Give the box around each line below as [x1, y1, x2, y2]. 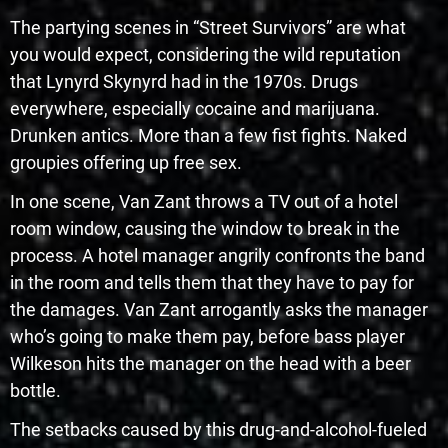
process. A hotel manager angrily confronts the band [10, 244, 425, 266]
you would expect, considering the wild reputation [10, 43, 401, 65]
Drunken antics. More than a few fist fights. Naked [10, 124, 407, 146]
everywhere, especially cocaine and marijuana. [10, 97, 380, 119]
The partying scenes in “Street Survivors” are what [10, 16, 406, 38]
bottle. [10, 379, 61, 401]
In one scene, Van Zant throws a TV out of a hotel [10, 190, 398, 212]
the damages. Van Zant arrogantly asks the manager [10, 298, 428, 320]
